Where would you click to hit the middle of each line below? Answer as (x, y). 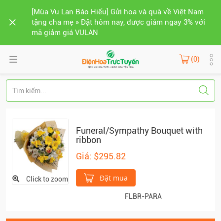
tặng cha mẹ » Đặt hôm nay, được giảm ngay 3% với (118, 22)
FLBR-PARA (143, 196)
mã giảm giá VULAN (65, 33)
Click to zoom (47, 179)
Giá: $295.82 (101, 156)
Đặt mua (113, 178)
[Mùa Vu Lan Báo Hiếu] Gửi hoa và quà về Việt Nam (118, 12)
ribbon (89, 140)
